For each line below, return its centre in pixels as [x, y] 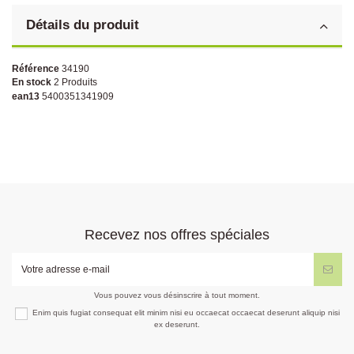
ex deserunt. [177, 324]
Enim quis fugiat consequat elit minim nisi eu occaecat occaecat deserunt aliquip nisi [186, 313]
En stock [32, 83]
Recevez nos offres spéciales [177, 235]
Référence [36, 69]
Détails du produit [83, 24]
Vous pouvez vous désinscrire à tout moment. [177, 296]
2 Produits [75, 83]
